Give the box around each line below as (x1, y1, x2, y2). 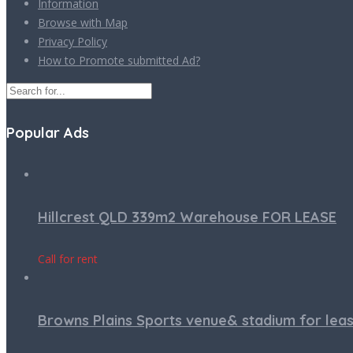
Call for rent (38, 251, 98, 266)
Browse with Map (38, 14, 128, 30)
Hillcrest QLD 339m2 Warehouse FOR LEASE (38, 207, 336, 226)
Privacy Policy (38, 33, 107, 49)
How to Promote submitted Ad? (38, 52, 200, 68)
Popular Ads (6, 123, 89, 142)
